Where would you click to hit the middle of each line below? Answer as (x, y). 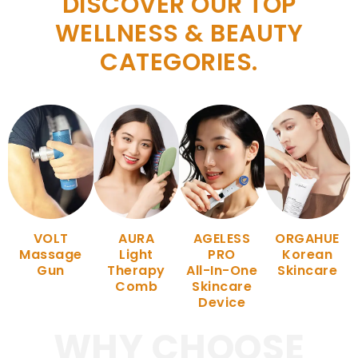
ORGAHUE (307, 239)
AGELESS (222, 239)
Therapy (136, 271)
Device (222, 303)
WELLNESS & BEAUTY (179, 34)
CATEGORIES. (179, 63)
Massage (51, 255)
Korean (307, 255)
